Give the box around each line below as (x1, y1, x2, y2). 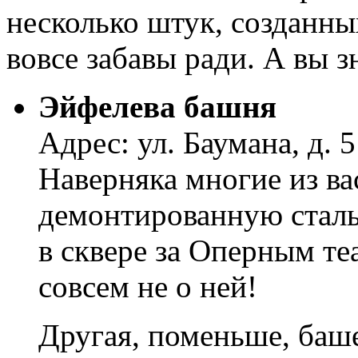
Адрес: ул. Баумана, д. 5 (38, 125, 356, 161)
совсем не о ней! (38, 269, 257, 304)
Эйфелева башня (38, 89, 276, 125)
